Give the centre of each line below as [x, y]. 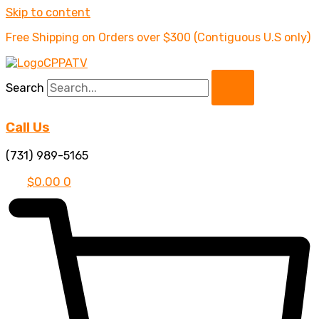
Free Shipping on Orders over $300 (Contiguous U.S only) [158, 38]
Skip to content [48, 12]
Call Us [28, 127]
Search [25, 88]
